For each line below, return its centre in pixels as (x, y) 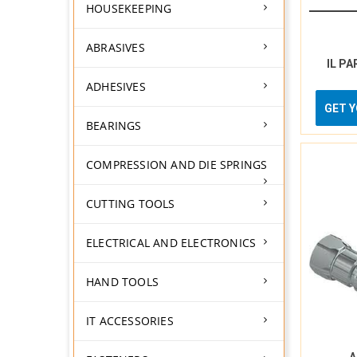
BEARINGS (114, 126)
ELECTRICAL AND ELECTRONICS (171, 243)
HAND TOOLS (122, 282)
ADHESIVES (116, 86)
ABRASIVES (116, 47)
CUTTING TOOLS (131, 204)
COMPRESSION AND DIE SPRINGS (177, 165)
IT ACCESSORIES (130, 321)
